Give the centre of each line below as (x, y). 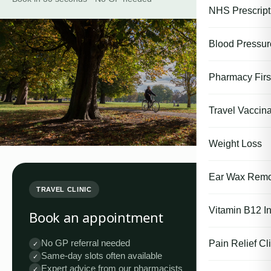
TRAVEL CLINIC (64, 189)
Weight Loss (235, 144)
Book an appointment (96, 217)
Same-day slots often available (102, 256)
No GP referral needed (86, 243)
